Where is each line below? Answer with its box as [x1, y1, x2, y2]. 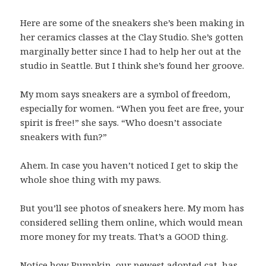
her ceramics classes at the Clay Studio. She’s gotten [20, 30, 244, 43]
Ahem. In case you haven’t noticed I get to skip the [20, 159, 239, 171]
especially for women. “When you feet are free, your [20, 102, 245, 114]
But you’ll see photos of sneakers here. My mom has [20, 201, 245, 214]
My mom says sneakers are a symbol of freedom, [20, 87, 231, 100]
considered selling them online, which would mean [20, 216, 243, 228]
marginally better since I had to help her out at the [20, 45, 242, 57]
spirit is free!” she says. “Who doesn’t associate [20, 116, 223, 128]
